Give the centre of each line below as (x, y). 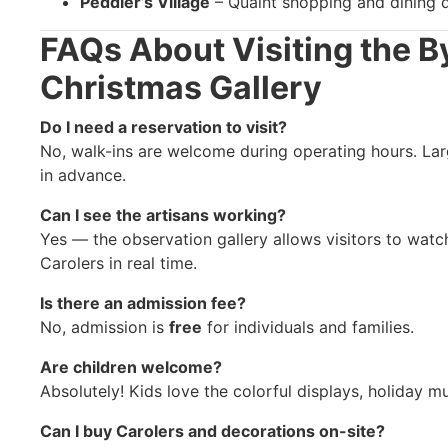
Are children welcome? (131, 366)
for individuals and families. (308, 326)
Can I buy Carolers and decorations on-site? (212, 430)
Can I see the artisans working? (163, 214)
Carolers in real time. (118, 262)
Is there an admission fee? (143, 302)
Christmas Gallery (181, 87)
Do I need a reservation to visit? (163, 126)
